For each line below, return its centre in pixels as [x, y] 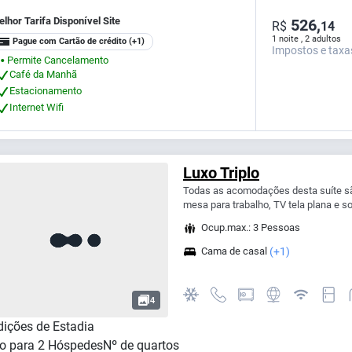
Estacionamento [46, 91]
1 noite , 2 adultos [307, 38]
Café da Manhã [43, 75]
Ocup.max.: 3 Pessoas [250, 228]
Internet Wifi [37, 108]
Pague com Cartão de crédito [70, 42]
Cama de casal [234, 251]
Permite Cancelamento [58, 60]
